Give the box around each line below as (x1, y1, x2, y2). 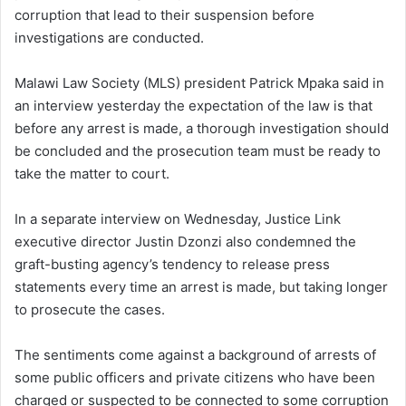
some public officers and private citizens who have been (14, 368, 375, 386)
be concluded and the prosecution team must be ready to (14, 141, 381, 159)
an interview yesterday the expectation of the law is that (14, 96, 372, 114)
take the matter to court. (14, 164, 169, 182)
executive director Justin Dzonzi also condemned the (14, 232, 356, 250)
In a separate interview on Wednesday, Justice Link (14, 209, 341, 227)
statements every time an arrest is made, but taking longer (14, 277, 388, 295)
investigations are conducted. (14, 28, 204, 46)
